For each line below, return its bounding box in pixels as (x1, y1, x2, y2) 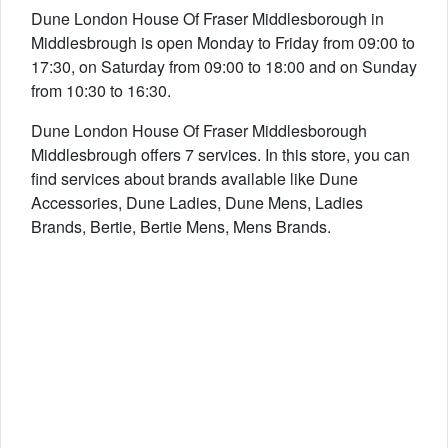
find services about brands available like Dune (31, 167, 358, 190)
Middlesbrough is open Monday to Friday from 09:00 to (31, 31, 415, 54)
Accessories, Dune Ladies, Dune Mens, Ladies (31, 191, 363, 214)
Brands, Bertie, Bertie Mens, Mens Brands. (31, 215, 331, 238)
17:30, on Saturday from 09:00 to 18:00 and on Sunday (31, 55, 417, 78)
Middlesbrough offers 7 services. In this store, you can (31, 143, 410, 166)
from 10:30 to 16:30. (31, 79, 171, 102)
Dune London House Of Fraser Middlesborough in (31, 7, 384, 30)
